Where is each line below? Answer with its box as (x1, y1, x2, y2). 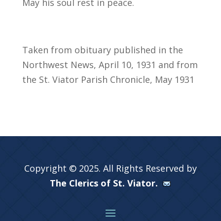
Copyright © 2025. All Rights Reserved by (24, 162, 197, 174)
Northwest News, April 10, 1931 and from (22, 58, 198, 71)
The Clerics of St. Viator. (50, 177, 163, 189)
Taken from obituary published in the (22, 43, 183, 56)
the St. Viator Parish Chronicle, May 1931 (22, 73, 194, 85)
